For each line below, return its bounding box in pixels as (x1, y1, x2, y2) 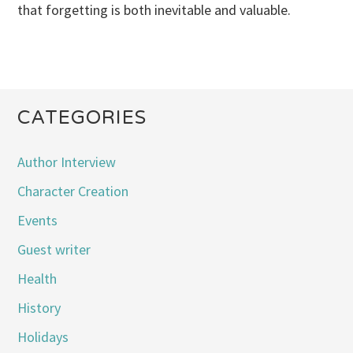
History (17, 298, 61, 317)
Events (17, 210, 58, 229)
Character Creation (17, 181, 129, 200)
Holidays (17, 327, 69, 346)
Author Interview (17, 152, 117, 171)
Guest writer (17, 240, 91, 258)
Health (17, 269, 58, 288)
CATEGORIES (17, 106, 147, 129)
